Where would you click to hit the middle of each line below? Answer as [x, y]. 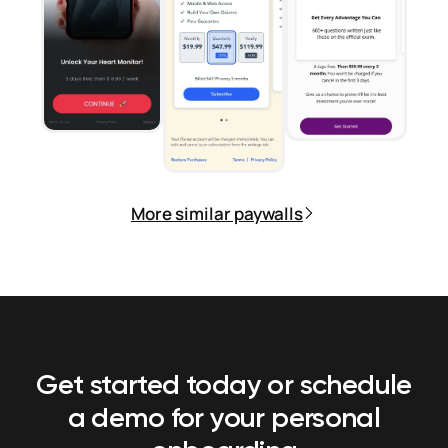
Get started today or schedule [224, 386]
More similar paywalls [217, 213]
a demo [119, 419]
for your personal [275, 419]
